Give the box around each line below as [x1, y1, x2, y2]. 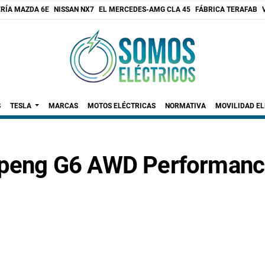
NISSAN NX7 [54, 5, 94, 14]
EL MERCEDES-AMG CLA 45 [99, 5, 190, 14]
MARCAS [49, 102, 79, 110]
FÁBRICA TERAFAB [195, 5, 257, 14]
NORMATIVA [165, 102, 206, 110]
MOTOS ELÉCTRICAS [88, 102, 156, 110]
